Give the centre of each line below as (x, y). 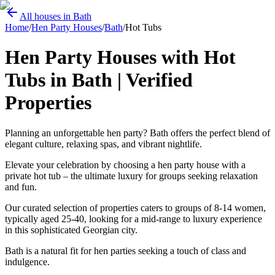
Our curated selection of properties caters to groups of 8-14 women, (135, 207)
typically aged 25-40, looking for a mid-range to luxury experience (134, 219)
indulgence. (27, 261)
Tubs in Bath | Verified (99, 80)
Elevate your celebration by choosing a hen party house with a (125, 165)
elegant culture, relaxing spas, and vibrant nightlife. (103, 144)
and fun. (21, 187)
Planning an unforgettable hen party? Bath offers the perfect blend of (137, 133)
